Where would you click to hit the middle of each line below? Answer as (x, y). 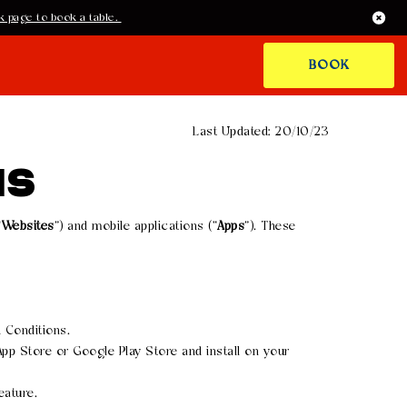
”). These (270, 227)
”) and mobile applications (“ (135, 227)
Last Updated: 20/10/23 (260, 132)
